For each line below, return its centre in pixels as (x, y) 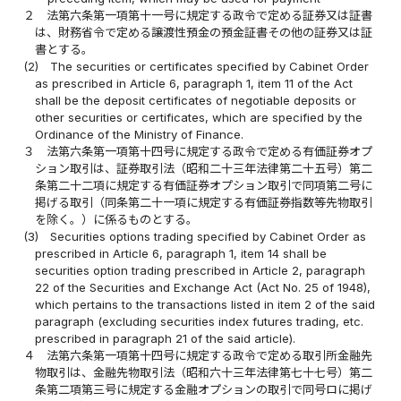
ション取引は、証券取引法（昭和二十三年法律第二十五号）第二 (204, 169)
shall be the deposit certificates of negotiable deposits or (196, 101)
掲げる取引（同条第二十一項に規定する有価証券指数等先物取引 (204, 203)
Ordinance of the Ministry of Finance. (140, 135)
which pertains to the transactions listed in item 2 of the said (205, 305)
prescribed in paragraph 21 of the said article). (166, 339)
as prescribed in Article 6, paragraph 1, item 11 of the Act (194, 84)
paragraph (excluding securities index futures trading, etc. (200, 322)
